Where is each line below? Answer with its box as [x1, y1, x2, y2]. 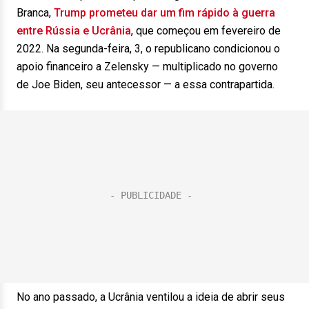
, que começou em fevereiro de [131, 24, 281, 37]
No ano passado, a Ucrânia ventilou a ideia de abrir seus [17, 290, 285, 303]
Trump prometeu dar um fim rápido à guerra [54, 6, 275, 19]
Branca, [17, 6, 54, 19]
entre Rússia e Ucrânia [17, 24, 131, 37]
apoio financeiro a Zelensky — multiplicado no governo [17, 60, 278, 73]
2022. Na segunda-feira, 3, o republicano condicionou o [17, 42, 280, 55]
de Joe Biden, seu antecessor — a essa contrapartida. [17, 78, 275, 91]
